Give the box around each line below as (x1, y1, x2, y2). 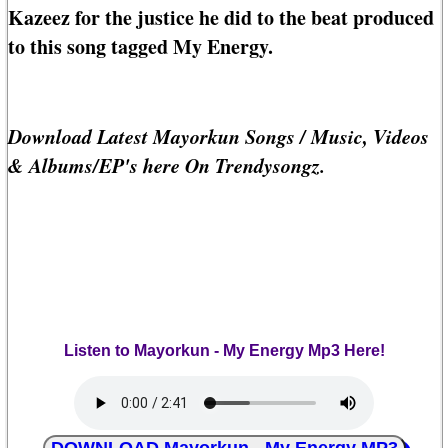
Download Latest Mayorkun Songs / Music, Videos (8, 122, 429, 151)
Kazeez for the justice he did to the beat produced (8, 3, 434, 33)
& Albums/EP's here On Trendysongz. (8, 151, 325, 180)
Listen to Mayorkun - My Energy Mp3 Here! (63, 342, 385, 360)
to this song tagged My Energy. (8, 32, 273, 62)
